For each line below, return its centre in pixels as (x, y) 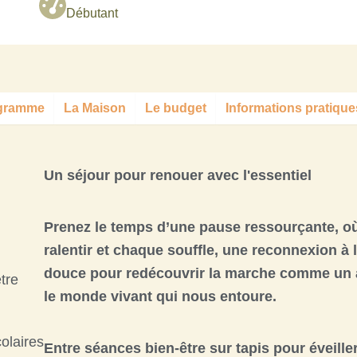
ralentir (68, 250)
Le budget (176, 108)
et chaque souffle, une (172, 250)
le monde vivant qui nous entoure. (160, 296)
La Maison (95, 108)
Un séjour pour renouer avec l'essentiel (178, 175)
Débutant (92, 13)
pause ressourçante (267, 227)
